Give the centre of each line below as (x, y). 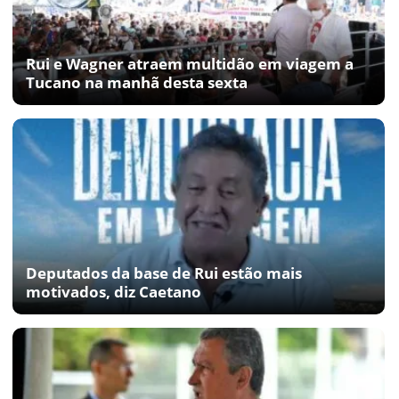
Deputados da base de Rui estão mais (164, 273)
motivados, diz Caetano (114, 291)
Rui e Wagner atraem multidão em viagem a (190, 63)
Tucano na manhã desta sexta (137, 82)
